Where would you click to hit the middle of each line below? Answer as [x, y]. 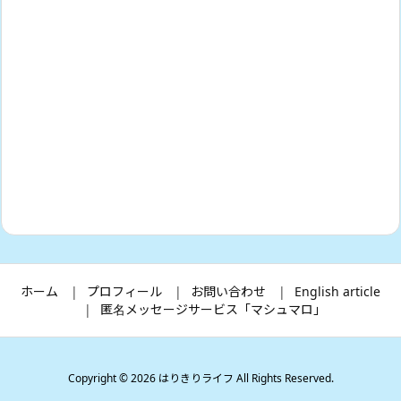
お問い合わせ [228, 292]
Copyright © [99, 379]
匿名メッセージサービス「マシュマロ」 [213, 310]
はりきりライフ [196, 379]
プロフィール [124, 292]
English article [337, 292]
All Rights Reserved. [283, 379]
